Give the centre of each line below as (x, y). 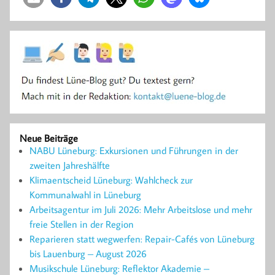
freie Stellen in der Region (82, 224)
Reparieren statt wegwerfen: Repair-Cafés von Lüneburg (142, 238)
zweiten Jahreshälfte (70, 165)
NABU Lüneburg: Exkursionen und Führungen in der (134, 150)
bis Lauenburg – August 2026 (88, 253)
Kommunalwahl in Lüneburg (85, 194)
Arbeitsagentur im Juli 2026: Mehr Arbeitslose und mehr (141, 209)
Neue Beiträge (49, 138)
